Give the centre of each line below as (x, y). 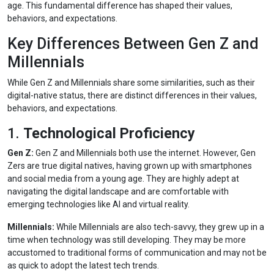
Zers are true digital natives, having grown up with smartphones (130, 166)
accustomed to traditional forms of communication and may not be (137, 253)
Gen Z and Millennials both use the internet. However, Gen (145, 153)
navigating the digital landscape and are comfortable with (118, 191)
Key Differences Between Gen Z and (133, 44)
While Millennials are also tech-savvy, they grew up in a (159, 227)
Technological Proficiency (109, 133)
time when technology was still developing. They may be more (127, 240)
